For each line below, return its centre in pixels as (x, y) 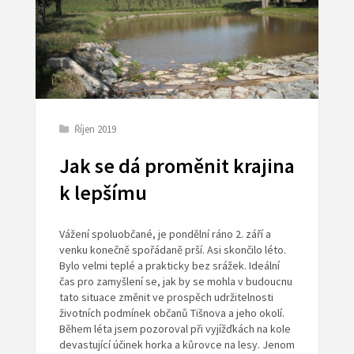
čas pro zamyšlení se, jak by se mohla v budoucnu (175, 282)
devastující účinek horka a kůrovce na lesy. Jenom (177, 345)
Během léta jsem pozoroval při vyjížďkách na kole (175, 329)
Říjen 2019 (95, 130)
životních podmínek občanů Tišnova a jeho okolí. (171, 313)
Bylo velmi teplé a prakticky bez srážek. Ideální (169, 266)
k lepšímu (103, 193)
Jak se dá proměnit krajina (177, 166)
